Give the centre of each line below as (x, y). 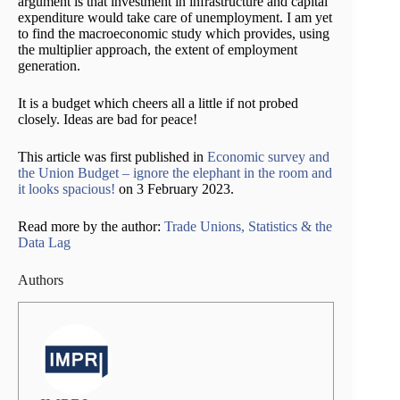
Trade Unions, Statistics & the (248, 226)
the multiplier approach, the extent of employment (158, 49)
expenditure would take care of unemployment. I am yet (175, 17)
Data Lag (44, 242)
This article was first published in (112, 156)
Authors (41, 279)
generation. (49, 65)
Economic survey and (268, 156)
